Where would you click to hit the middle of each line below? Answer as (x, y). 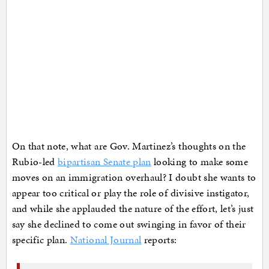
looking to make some (200, 162)
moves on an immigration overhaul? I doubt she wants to (134, 177)
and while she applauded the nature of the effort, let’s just (133, 209)
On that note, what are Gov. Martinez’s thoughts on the (129, 146)
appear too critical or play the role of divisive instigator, (131, 193)
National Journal (106, 240)
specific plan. (41, 240)
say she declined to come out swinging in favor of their (129, 224)
